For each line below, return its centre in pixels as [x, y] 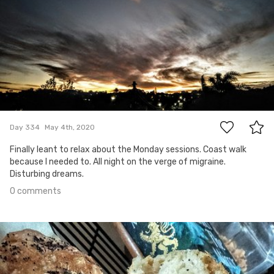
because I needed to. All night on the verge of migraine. [118, 162]
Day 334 [25, 127]
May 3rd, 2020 [31, 231]
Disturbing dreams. [47, 174]
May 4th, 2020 [70, 127]
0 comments [35, 191]
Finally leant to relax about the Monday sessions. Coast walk [128, 150]
